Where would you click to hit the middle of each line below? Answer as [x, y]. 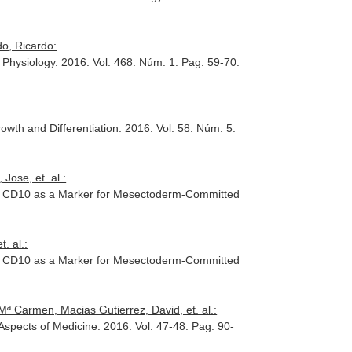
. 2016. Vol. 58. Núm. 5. [178, 128]
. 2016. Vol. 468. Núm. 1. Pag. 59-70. [148, 62]
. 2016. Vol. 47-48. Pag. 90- [166, 326]
